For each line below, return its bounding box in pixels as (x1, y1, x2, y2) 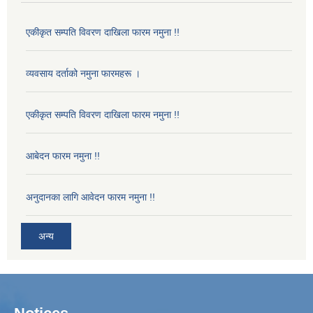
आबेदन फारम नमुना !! (26, 150, 100, 161)
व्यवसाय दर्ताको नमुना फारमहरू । (26, 67, 140, 79)
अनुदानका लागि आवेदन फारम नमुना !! (26, 191, 155, 203)
